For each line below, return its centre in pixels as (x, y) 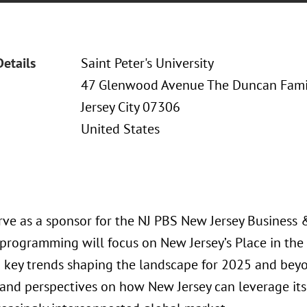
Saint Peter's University (147, 63)
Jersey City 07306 (130, 107)
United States (120, 129)
